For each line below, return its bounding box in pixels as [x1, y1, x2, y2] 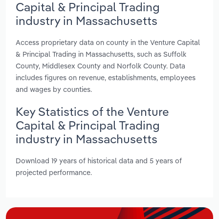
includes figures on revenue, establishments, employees [16, 72, 196, 82]
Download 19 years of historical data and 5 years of [16, 156, 182, 166]
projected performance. [16, 168, 92, 177]
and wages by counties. [16, 84, 92, 94]
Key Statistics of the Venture [16, 104, 169, 119]
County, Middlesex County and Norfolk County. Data [16, 61, 185, 70]
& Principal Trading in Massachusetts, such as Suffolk [16, 49, 186, 59]
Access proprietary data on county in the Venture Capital [16, 37, 200, 47]
